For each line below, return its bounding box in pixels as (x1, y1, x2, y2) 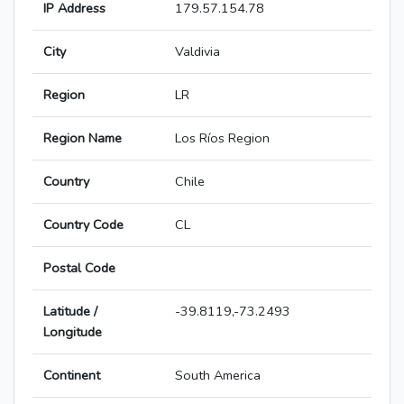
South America (175, 366, 261, 385)
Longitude (43, 323, 102, 342)
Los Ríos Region (175, 129, 270, 148)
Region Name (43, 129, 122, 148)
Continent (43, 366, 100, 385)
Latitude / (43, 302, 97, 321)
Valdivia (175, 42, 220, 61)
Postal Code (43, 259, 115, 278)
